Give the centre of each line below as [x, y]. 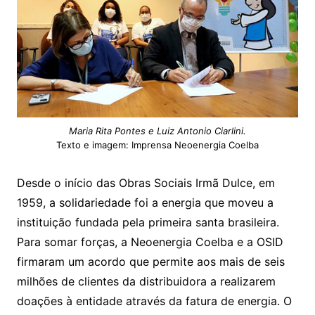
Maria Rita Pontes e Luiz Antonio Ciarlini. [157, 131]
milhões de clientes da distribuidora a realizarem [146, 282]
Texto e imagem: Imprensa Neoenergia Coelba [157, 145]
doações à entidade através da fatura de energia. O [154, 301]
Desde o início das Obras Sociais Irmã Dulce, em [146, 183]
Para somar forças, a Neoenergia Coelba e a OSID [150, 242]
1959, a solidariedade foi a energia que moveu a [145, 203]
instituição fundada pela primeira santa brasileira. [148, 223]
